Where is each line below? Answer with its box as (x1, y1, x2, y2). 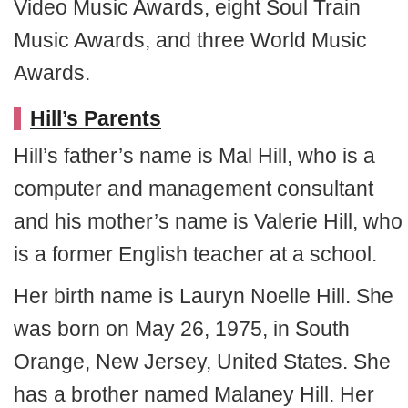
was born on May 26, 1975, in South (14, 316, 350, 341)
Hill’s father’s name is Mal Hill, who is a (14, 143, 375, 168)
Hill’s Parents (30, 106, 161, 130)
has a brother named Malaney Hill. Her (14, 382, 374, 406)
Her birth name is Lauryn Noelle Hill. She (14, 283, 393, 308)
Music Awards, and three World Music (14, 27, 367, 52)
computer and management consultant (14, 176, 373, 200)
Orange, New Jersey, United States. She (14, 349, 391, 373)
